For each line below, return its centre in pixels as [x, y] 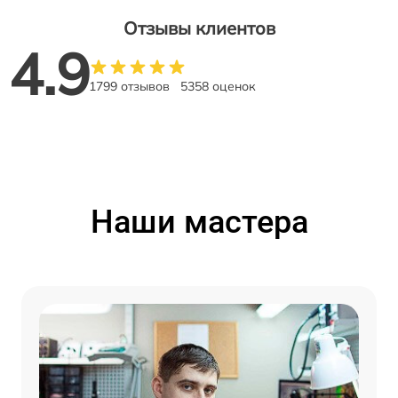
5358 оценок [218, 87]
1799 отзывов [129, 87]
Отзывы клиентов [199, 28]
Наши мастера [199, 223]
